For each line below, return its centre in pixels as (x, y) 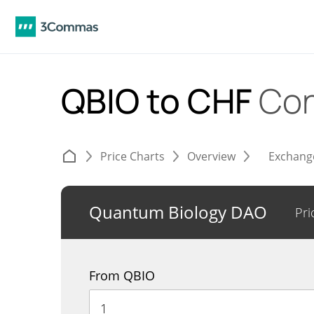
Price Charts (132, 156)
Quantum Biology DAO (178, 212)
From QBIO (122, 275)
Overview (211, 156)
